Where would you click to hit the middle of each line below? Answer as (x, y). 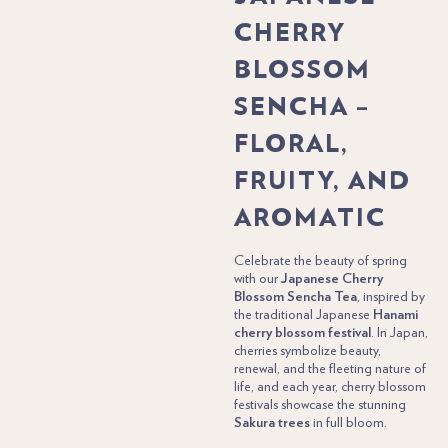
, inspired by (390, 296)
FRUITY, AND (322, 179)
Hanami (395, 314)
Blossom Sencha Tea (295, 296)
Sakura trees (271, 422)
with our (257, 278)
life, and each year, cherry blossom (329, 386)
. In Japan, (399, 332)
